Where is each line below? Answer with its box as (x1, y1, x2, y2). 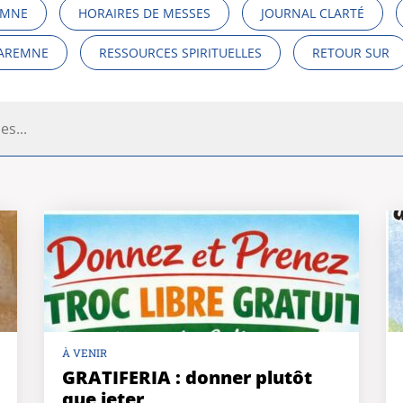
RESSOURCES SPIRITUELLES (99, 44, 262, 61)
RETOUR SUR (312, 44, 390, 61)
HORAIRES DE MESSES (78, 4, 210, 22)
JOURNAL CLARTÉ (261, 4, 364, 22)
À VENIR (62, 345, 107, 360)
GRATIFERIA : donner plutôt (62, 365, 312, 390)
